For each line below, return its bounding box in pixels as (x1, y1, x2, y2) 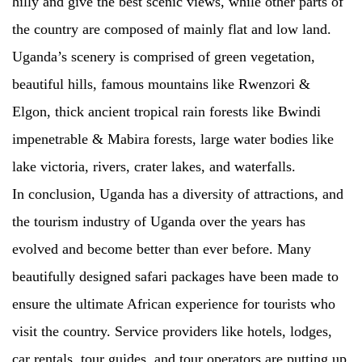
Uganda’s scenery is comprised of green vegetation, (12, 48, 315, 65)
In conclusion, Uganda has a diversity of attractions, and (12, 186, 343, 202)
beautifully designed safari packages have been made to (12, 268, 339, 284)
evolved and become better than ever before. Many (12, 241, 311, 257)
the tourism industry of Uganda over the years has (12, 213, 305, 229)
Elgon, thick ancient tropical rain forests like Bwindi (12, 103, 321, 120)
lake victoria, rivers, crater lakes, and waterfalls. (12, 158, 296, 175)
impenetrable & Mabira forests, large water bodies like (12, 131, 334, 147)
